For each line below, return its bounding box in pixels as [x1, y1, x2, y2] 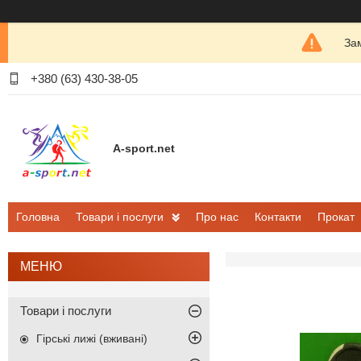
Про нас [196, 210, 239, 224]
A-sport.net [113, 142, 175, 156]
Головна [16, 210, 60, 224]
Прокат [317, 210, 355, 224]
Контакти [255, 210, 301, 224]
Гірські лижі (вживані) [36, 332, 147, 346]
